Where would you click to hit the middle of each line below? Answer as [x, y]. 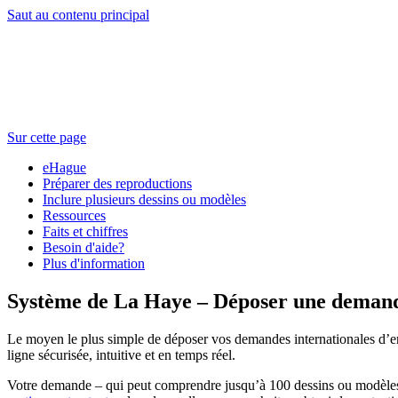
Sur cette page [47, 137]
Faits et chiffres [85, 231]
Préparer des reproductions [117, 183]
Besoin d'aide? [84, 247]
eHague [64, 167]
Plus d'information [94, 263]
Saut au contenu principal [78, 15]
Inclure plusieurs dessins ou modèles [144, 199]
